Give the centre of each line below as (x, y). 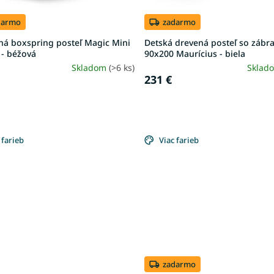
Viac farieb (179, 140)
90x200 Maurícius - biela (195, 53)
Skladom (91, 67)
